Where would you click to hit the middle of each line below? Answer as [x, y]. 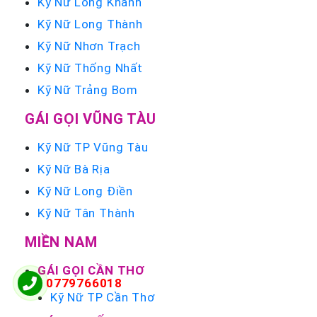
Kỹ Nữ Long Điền [85, 191]
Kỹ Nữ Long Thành [90, 24]
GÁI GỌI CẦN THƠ [91, 271]
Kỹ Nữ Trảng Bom [88, 90]
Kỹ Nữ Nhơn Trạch [89, 46]
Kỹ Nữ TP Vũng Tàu [93, 148]
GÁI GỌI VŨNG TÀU [91, 119]
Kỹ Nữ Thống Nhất [90, 68]
